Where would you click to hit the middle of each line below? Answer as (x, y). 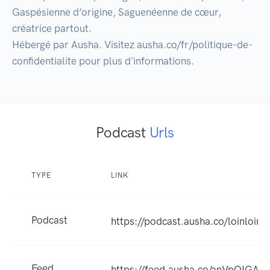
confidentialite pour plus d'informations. (103, 61)
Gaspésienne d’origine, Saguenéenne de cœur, (117, 12)
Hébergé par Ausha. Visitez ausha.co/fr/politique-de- (132, 45)
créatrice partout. (52, 29)
